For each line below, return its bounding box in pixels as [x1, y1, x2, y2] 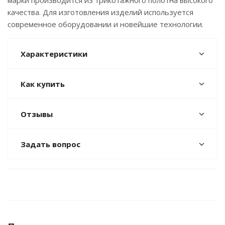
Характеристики [21, 49, 87, 59]
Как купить [21, 79, 65, 89]
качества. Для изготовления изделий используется [8, 7, 193, 17]
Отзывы [21, 109, 53, 119]
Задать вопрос [21, 139, 80, 149]
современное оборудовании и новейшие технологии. [8, 19, 203, 29]
